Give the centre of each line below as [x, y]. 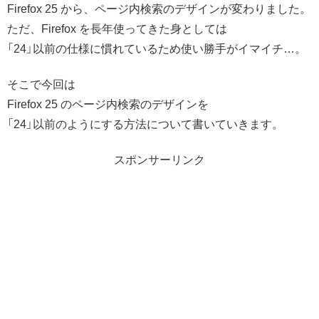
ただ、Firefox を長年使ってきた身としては [117, 28]
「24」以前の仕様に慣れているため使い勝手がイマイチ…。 [157, 48]
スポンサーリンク [159, 160]
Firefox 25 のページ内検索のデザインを [108, 104]
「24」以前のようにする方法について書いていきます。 [145, 124]
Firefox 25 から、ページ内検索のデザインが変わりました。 [159, 9]
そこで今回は [41, 84]
